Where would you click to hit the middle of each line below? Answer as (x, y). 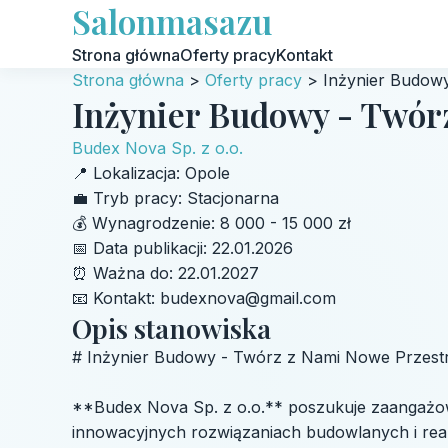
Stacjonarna (233, 198)
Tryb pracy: (137, 198)
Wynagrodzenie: (153, 223)
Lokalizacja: (136, 173)
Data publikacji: (150, 248)
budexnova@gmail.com (248, 298)
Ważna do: (133, 273)
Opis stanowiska (171, 328)
